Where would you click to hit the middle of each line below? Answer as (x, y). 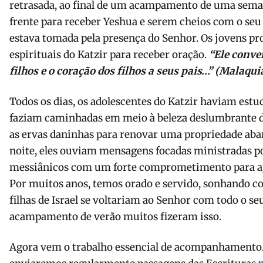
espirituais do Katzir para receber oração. (109, 55)
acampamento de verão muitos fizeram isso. (115, 217)
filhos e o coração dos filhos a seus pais (105, 71)
